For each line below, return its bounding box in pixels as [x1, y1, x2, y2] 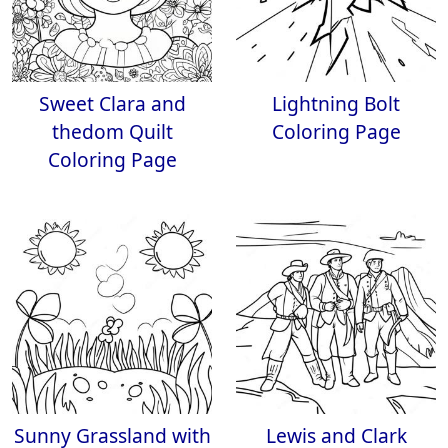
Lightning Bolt [272, 90, 400, 117]
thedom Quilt [51, 118, 173, 145]
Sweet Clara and [38, 90, 186, 117]
